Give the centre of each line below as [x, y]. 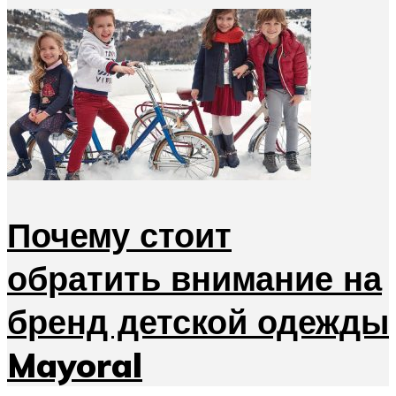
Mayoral [75, 365]
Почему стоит [119, 235]
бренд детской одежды [198, 322]
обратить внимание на [194, 278]
